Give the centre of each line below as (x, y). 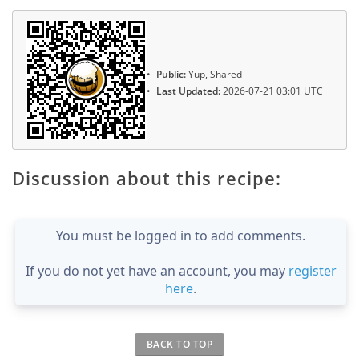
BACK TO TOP (179, 344)
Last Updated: (188, 91)
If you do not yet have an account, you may (157, 270)
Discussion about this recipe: (147, 177)
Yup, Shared (214, 75)
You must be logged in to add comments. (181, 235)
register (312, 270)
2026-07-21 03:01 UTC (272, 91)
